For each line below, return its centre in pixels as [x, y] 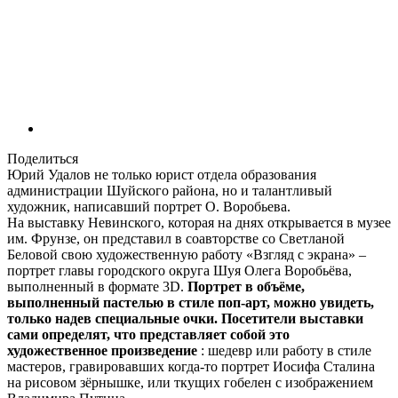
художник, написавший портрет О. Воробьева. [149, 207]
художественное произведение [102, 351]
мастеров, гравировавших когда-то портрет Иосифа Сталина [191, 367]
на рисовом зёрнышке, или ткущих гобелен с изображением [190, 383]
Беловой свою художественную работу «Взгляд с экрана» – [187, 255]
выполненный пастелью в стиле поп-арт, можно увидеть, [191, 303]
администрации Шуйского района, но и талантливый [170, 191]
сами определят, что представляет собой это [148, 335]
